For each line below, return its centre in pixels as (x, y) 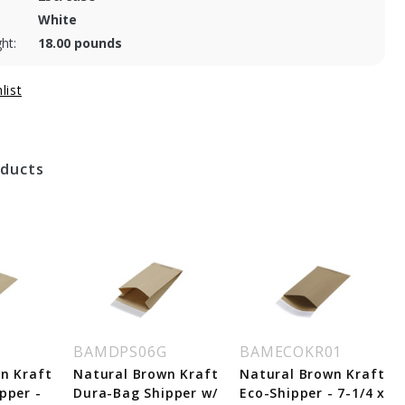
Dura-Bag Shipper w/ (146, 393)
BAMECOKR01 (291, 352)
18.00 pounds (80, 42)
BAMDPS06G (120, 352)
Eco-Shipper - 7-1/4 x (312, 393)
